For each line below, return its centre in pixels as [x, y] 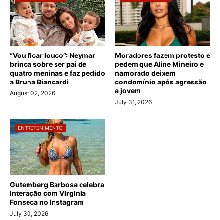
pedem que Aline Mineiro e [159, 64]
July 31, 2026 [133, 102]
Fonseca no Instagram [47, 202]
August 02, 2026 [32, 93]
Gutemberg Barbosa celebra [57, 184]
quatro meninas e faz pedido [57, 73]
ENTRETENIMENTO [40, 127]
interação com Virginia [48, 193]
